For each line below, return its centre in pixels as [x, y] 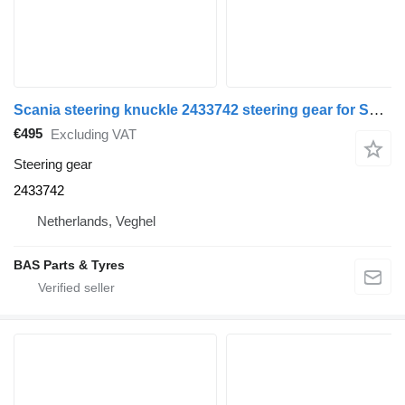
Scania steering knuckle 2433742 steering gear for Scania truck [377, 109]
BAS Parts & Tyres [69, 264]
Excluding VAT [94, 135]
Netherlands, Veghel [96, 221]
